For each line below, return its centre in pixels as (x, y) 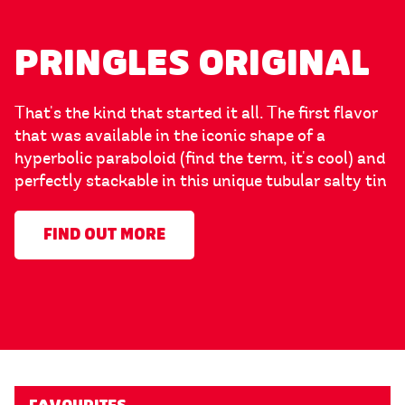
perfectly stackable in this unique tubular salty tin (201, 181)
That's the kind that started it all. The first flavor (196, 113)
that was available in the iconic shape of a (170, 136)
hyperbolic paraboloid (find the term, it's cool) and (200, 159)
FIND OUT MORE (104, 235)
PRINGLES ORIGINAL (192, 64)
